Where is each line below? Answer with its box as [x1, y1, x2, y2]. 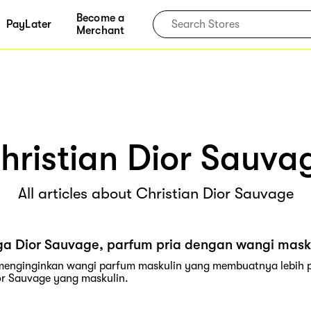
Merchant [76, 24, 125, 37]
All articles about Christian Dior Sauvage [17, 185, 294, 202]
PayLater [6, 18, 52, 31]
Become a [76, 12, 125, 24]
